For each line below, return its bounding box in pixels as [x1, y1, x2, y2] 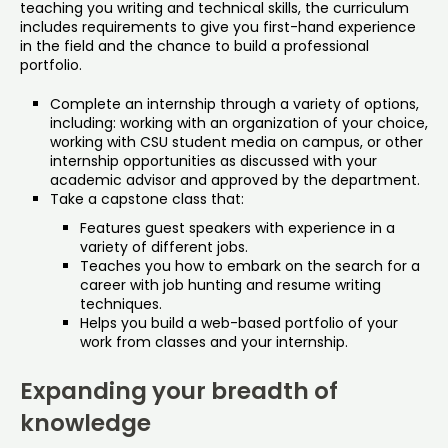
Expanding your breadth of [20, 374, 338, 407]
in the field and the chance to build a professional [20, 35, 369, 56]
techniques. [80, 293, 162, 314]
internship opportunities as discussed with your [50, 150, 377, 171]
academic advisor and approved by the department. [50, 169, 420, 190]
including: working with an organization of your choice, [50, 112, 428, 133]
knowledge [20, 406, 151, 439]
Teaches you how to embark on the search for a [80, 255, 420, 276]
